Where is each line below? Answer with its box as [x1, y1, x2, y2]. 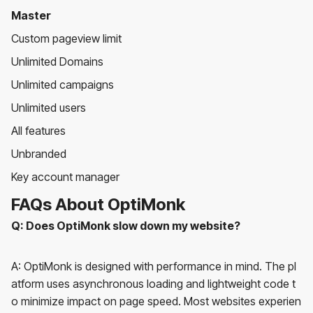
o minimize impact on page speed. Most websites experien [11, 293, 301, 308]
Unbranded [11, 146, 66, 161]
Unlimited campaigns [11, 77, 114, 92]
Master [11, 8, 51, 22]
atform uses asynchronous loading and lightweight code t [11, 276, 296, 291]
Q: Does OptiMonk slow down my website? [11, 218, 240, 233]
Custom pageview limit [11, 31, 122, 45]
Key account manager [11, 169, 119, 184]
